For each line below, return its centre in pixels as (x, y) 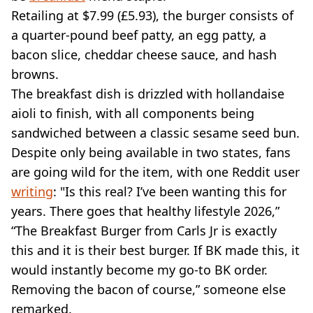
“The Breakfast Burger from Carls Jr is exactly (144, 230)
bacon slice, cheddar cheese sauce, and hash (144, 54)
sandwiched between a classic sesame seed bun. (155, 132)
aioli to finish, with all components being (133, 113)
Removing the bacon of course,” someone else (148, 289)
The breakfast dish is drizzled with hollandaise (148, 93)
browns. (35, 74)
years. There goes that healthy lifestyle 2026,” (145, 211)
